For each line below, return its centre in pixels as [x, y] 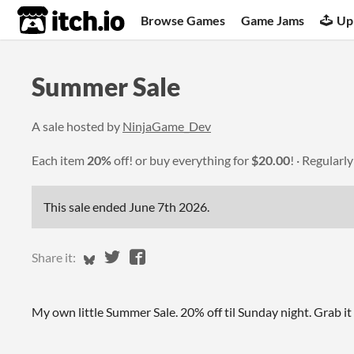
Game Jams [273, 20]
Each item [59, 160]
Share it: [54, 257]
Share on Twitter [176, 257]
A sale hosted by [77, 126]
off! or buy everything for [181, 160]
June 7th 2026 [168, 207]
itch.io [51, 21]
